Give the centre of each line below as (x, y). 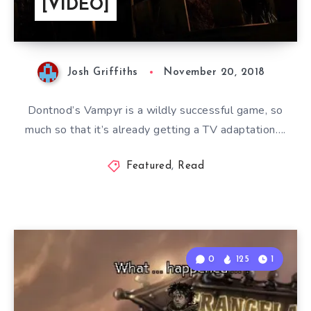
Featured (149, 167)
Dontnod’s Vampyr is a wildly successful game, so (155, 111)
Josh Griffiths (102, 73)
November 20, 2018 (215, 73)
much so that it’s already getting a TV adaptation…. (155, 130)
